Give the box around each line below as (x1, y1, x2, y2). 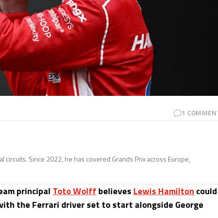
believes (96, 184, 133, 198)
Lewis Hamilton (133, 184, 194, 198)
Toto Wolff (53, 184, 96, 198)
